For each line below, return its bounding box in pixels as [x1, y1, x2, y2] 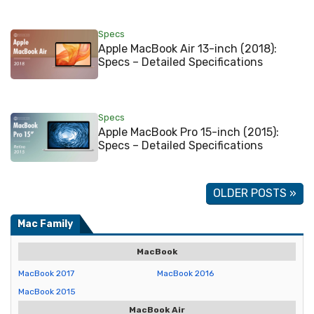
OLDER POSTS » [213, 186, 296, 200]
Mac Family [18, 218, 73, 231]
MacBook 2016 [157, 268, 214, 279]
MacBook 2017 [18, 268, 74, 279]
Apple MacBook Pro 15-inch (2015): [98, 125, 280, 139]
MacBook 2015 [18, 287, 76, 297]
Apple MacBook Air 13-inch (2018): [98, 42, 278, 56]
